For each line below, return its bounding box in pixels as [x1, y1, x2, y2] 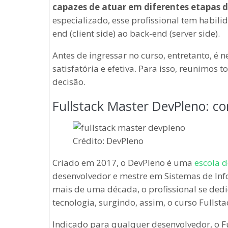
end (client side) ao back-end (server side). [52, 27, 220, 39]
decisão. [52, 76, 85, 88]
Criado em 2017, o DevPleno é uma [52, 157, 194, 168]
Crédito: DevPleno [73, 135, 144, 147]
